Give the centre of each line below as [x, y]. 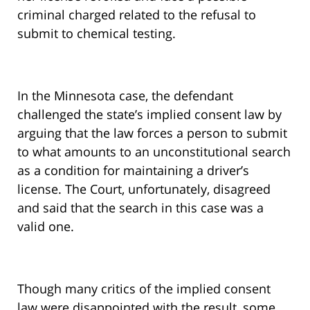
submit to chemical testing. [97, 34]
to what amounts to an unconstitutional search [154, 152]
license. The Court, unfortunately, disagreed [144, 189]
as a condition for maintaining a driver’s [133, 171]
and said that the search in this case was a [140, 208]
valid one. [46, 227]
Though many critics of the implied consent [144, 289]
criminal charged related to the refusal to [137, 15]
